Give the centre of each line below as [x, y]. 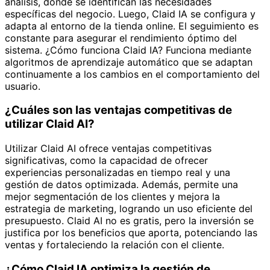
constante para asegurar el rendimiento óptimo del [121, 38]
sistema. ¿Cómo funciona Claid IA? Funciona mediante [128, 50]
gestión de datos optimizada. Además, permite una [121, 185]
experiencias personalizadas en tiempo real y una [118, 173]
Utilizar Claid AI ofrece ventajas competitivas [108, 149]
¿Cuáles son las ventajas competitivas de [118, 110]
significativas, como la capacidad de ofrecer [106, 161]
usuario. [23, 86]
